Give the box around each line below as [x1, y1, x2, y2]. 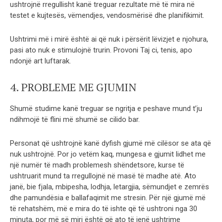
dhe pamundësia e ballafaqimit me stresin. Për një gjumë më [10, 193, 206, 202]
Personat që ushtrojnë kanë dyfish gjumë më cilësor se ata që [10, 138, 211, 148]
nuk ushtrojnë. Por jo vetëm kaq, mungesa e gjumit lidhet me [10, 149, 206, 159]
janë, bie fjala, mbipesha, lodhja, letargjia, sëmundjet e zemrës [10, 182, 209, 191]
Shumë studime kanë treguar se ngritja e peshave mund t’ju [10, 104, 202, 113]
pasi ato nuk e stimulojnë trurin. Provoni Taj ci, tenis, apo [10, 45, 192, 55]
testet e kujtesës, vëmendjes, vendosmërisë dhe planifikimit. [10, 10, 204, 20]
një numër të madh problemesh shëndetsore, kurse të [10, 160, 184, 169]
